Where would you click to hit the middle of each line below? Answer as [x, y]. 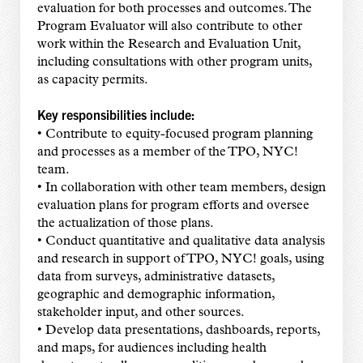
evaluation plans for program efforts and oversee [173, 206]
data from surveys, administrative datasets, [156, 278]
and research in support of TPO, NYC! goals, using [180, 260]
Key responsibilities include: [116, 115]
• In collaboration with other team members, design [181, 188]
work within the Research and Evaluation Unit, [169, 45]
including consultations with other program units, [174, 63]
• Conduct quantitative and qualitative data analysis [181, 242]
